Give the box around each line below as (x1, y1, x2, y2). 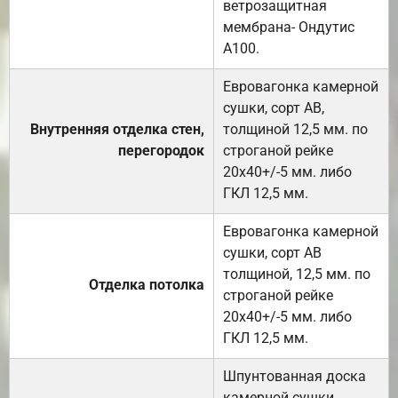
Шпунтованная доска (223, 367, 366, 385)
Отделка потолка (89, 275, 204, 293)
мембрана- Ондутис (223, 18, 354, 36)
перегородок (118, 141, 204, 159)
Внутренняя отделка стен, (30, 120, 204, 138)
